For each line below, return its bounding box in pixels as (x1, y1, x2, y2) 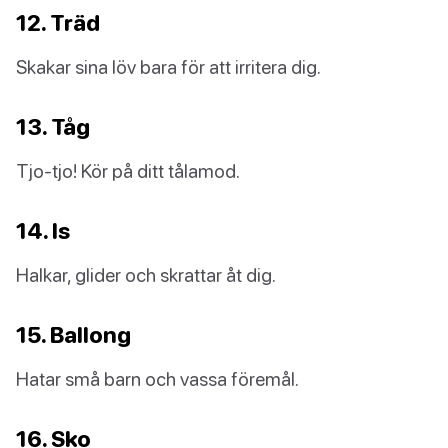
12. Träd (16, 9, 100, 37)
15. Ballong (16, 321, 131, 349)
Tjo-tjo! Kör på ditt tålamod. (16, 159, 240, 183)
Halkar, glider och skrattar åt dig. (16, 263, 276, 287)
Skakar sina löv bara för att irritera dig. (16, 55, 321, 79)
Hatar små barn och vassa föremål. (16, 367, 299, 391)
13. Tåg (16, 113, 90, 141)
